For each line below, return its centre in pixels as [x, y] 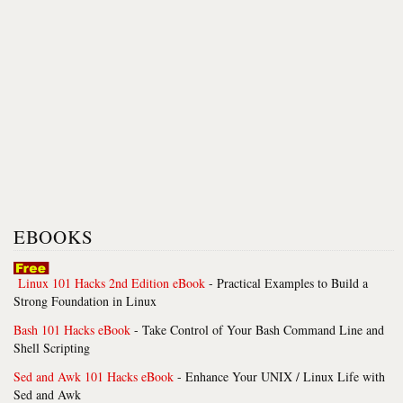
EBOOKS [54, 236]
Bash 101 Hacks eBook [72, 329]
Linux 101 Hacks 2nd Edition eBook [112, 282]
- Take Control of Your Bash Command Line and [257, 329]
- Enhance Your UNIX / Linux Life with [279, 376]
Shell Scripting [52, 347]
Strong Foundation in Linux [85, 300]
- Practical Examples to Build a [287, 282]
